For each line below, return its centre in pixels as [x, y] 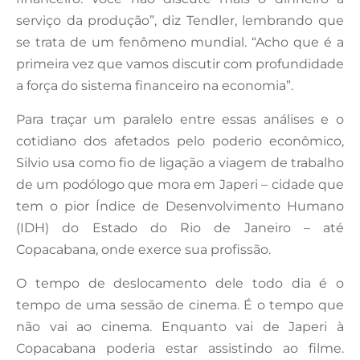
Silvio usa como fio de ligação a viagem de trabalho [180, 162]
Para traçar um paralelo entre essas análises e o [180, 119]
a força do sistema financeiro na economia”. [155, 85]
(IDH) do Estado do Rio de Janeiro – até [180, 227]
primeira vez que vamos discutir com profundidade [180, 63]
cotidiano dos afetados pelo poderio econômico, [180, 141]
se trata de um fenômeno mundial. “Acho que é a [180, 42]
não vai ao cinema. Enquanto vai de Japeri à [180, 326]
